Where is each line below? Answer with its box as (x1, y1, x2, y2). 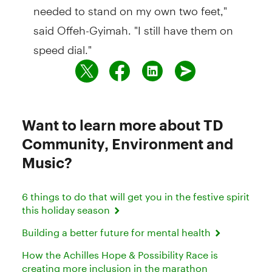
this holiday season (22, 203, 112, 216)
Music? (22, 153, 72, 171)
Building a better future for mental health (22, 226, 213, 238)
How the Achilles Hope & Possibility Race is (22, 248, 218, 260)
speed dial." (33, 32, 92, 56)
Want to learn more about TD (22, 115, 223, 134)
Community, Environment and (22, 134, 233, 152)
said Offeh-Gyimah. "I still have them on (33, 13, 233, 37)
